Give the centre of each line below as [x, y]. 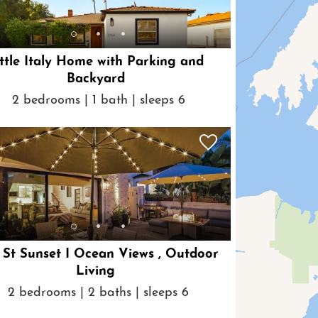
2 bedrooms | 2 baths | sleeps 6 [99, 292]
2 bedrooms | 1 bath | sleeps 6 [98, 100]
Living [96, 272]
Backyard [95, 79]
